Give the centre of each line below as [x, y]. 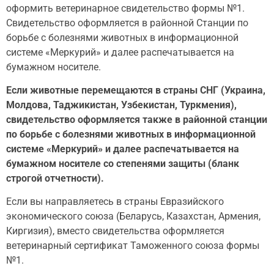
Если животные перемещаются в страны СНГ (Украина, [136, 90]
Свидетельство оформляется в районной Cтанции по [127, 23]
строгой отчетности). [55, 178]
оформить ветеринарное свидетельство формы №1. [125, 8]
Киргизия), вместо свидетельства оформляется [115, 231]
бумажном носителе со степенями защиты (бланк [123, 163]
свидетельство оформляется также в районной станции [137, 119]
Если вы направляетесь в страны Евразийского [115, 202]
